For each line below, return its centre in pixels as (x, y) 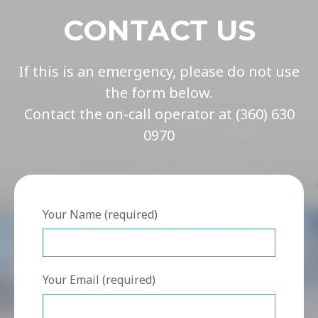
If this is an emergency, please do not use (159, 72)
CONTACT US (159, 31)
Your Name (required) (100, 215)
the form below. (159, 93)
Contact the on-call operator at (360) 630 (159, 114)
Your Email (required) (99, 280)
